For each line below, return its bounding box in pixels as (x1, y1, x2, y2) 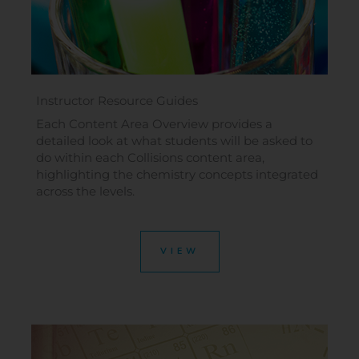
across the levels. (36, 184, 135, 199)
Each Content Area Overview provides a (36, 116, 272, 131)
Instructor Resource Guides (36, 93, 198, 108)
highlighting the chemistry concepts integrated (36, 167, 318, 182)
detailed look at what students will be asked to (36, 133, 313, 148)
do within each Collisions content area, (36, 150, 264, 165)
